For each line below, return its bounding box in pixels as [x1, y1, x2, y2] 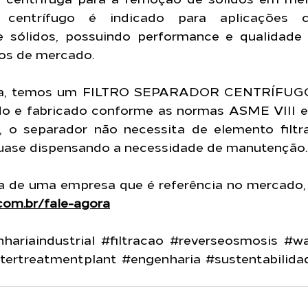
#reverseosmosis [170, 231, 278, 248]
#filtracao [101, 231, 164, 248]
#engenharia [122, 250, 201, 267]
